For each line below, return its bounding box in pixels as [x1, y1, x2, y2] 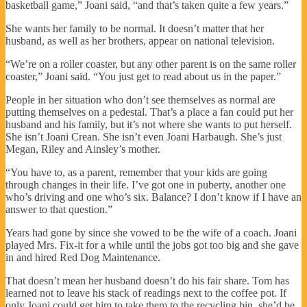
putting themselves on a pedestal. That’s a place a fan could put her [5, 106, 293, 118]
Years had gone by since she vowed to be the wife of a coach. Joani [5, 226, 297, 238]
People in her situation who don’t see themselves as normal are [5, 93, 275, 106]
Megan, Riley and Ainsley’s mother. [5, 143, 160, 155]
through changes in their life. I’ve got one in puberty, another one [5, 178, 286, 191]
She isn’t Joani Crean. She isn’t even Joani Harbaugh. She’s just [5, 130, 282, 143]
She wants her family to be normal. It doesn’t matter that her [5, 22, 264, 34]
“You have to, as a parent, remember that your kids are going [5, 166, 267, 178]
